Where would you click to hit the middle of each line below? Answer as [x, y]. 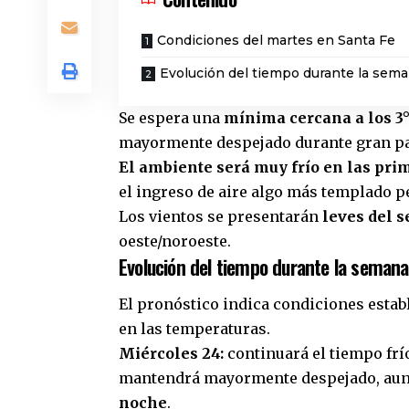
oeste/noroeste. [175, 241]
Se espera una [171, 117]
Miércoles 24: [171, 354]
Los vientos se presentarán [220, 216]
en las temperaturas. [194, 329]
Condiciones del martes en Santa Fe [276, 40]
